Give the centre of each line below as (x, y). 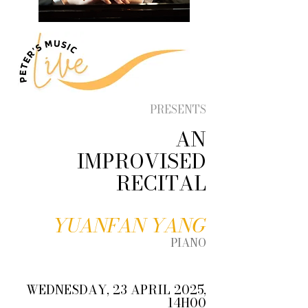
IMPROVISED (142, 161)
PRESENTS (178, 109)
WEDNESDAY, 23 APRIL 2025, (116, 290)
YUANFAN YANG (130, 225)
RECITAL (161, 183)
